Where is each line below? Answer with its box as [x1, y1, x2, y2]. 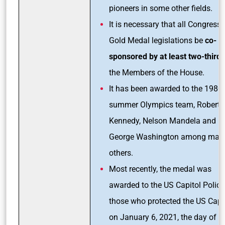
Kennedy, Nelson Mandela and [109, 116, 216, 126]
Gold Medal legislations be [109, 35, 205, 45]
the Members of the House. [109, 67, 206, 77]
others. [109, 148, 133, 158]
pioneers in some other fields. [109, 3, 212, 13]
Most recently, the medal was [109, 164, 211, 174]
